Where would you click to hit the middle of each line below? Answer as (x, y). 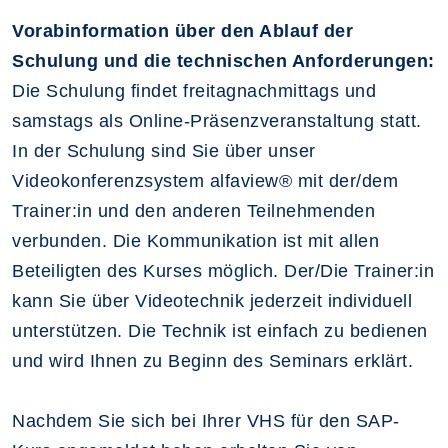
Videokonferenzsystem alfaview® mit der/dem (205, 180)
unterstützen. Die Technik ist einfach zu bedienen (220, 330)
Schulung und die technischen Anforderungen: (223, 60)
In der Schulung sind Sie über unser (164, 150)
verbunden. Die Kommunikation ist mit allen (195, 240)
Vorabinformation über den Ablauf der (182, 30)
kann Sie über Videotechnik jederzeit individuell (212, 300)
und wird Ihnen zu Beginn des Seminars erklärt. (212, 360)
